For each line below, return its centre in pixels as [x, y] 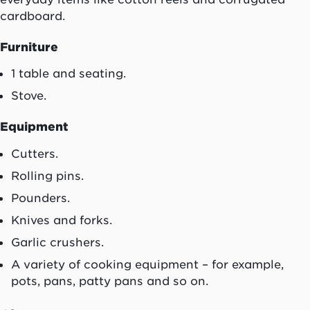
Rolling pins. [47, 175]
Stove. [29, 96]
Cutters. [35, 153]
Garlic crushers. [57, 242]
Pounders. [40, 198]
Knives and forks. [62, 220]
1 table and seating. [69, 74]
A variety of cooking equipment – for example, [147, 264]
